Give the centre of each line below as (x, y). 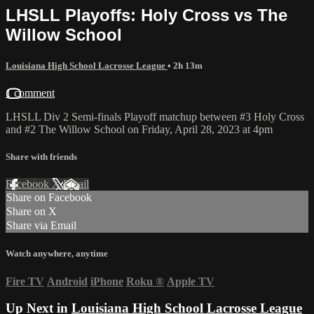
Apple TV (191, 281)
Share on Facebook (49, 198)
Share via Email (41, 226)
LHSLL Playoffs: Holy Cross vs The (146, 15)
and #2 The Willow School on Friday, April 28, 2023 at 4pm (139, 129)
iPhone (107, 281)
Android (67, 281)
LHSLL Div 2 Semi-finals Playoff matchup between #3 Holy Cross (155, 116)
